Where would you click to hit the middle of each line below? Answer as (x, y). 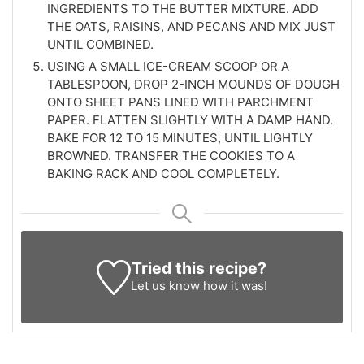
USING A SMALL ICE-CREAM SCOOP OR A (168, 67)
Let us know (166, 286)
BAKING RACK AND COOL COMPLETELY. (163, 174)
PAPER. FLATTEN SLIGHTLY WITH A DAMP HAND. (190, 120)
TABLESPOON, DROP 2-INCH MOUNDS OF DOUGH (193, 84)
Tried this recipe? (199, 269)
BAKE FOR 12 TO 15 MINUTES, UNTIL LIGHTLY (180, 138)
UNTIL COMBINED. (100, 45)
